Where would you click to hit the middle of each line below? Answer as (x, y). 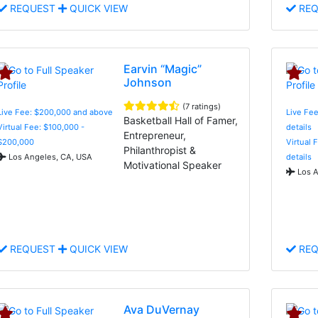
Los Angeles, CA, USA (49, 157)
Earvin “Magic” (163, 68)
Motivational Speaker (173, 165)
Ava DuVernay (162, 309)
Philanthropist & (160, 150)
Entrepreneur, (155, 135)
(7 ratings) (202, 106)
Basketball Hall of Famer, (181, 120)
